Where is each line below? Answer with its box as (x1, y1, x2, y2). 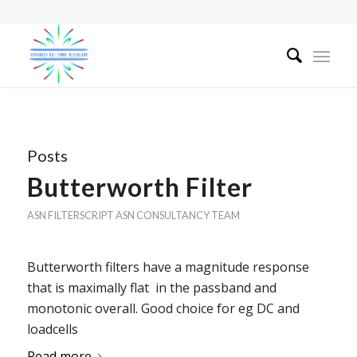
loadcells (26, 320, 78, 338)
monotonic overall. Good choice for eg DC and (26, 299, 300, 317)
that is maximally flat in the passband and (26, 278, 277, 296)
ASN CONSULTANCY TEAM (115, 209, 240, 222)
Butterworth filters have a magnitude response (26, 257, 309, 276)
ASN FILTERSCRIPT (26, 209, 114, 222)
